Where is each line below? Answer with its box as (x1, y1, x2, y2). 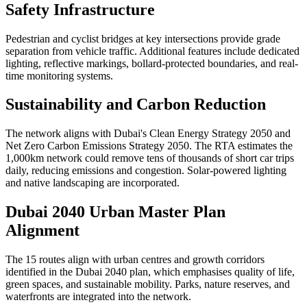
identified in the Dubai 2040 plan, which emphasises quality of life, (5, 266, 295, 278)
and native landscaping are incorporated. (5, 177, 180, 189)
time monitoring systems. (5, 69, 113, 82)
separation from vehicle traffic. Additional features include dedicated (5, 45, 299, 57)
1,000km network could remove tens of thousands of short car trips (5, 152, 294, 164)
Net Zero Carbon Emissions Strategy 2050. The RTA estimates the (5, 140, 293, 152)
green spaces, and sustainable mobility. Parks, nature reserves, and (5, 278, 290, 291)
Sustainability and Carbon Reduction (5, 95, 266, 114)
